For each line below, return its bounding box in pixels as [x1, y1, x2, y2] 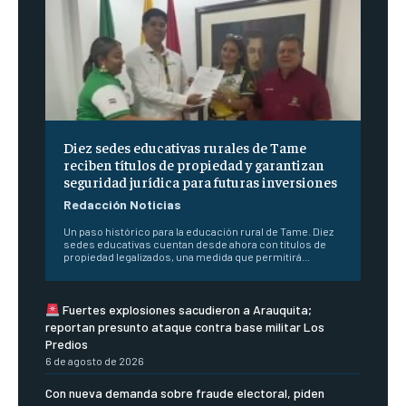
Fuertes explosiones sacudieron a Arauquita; [59, 302, 312, 318]
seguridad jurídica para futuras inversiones [63, 172, 337, 191]
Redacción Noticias [63, 197, 181, 213]
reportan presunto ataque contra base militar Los [45, 319, 324, 335]
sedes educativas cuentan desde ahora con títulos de [63, 237, 326, 251]
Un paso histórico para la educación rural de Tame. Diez [63, 225, 333, 238]
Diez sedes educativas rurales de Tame [63, 138, 306, 157]
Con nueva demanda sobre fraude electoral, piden [45, 385, 324, 401]
